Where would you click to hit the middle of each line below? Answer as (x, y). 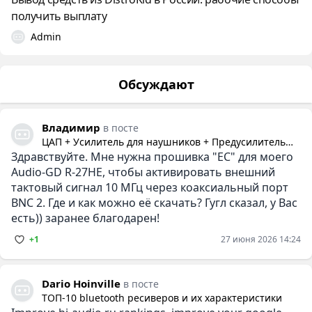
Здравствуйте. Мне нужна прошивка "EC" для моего (152, 156)
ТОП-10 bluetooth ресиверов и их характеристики (162, 297)
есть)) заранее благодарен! (85, 218)
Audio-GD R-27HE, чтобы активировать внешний (143, 172)
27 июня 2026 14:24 (261, 239)
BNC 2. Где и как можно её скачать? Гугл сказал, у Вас (154, 202)
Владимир (71, 127)
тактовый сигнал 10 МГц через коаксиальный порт (150, 187)
